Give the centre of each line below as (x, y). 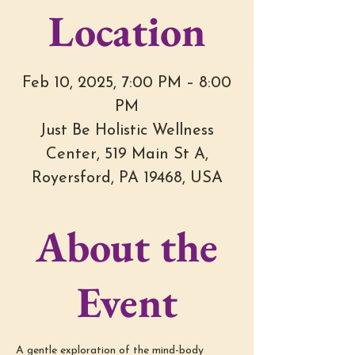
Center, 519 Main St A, (127, 155)
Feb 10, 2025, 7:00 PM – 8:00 (127, 84)
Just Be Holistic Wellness (127, 131)
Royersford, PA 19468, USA (127, 179)
